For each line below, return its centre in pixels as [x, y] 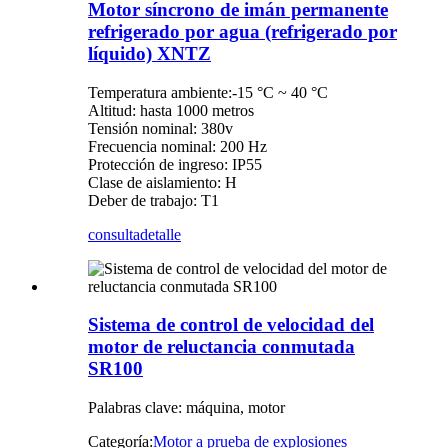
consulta [114, 234]
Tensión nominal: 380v [160, 128]
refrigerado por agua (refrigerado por [242, 31]
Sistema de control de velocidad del [231, 325]
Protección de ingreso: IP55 [175, 164]
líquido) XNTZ [149, 53]
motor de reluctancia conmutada [221, 347]
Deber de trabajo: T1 [153, 200]
